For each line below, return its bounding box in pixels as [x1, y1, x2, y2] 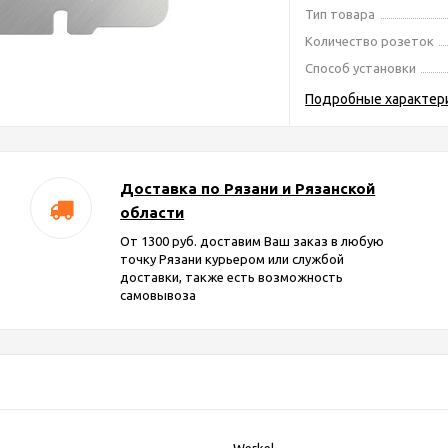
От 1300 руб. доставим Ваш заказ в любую [120, 234, 385, 248]
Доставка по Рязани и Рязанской [120, 180, 376, 197]
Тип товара [305, 7, 376, 21]
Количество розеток [305, 34, 435, 48]
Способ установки [305, 61, 417, 75]
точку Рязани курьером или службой [120, 252, 345, 266]
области [120, 204, 185, 221]
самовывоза [120, 288, 197, 302]
